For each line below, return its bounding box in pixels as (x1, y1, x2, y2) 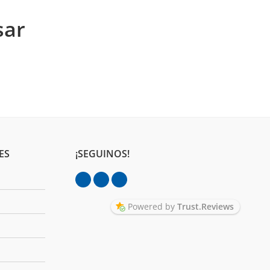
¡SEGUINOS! (75, 147, 130, 161)
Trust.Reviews (177, 201, 234, 213)
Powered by (128, 201, 177, 213)
